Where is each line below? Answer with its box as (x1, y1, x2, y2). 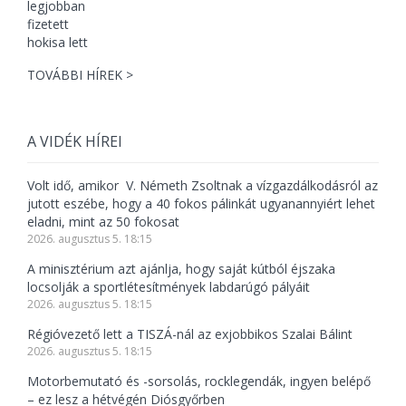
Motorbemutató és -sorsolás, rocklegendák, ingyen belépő (27, 372, 371, 391)
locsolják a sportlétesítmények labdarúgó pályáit (27, 278, 310, 296)
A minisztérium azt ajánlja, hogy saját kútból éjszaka (27, 260, 335, 278)
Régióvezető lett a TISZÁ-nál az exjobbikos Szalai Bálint (27, 325, 353, 343)
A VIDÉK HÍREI (27, 131, 122, 152)
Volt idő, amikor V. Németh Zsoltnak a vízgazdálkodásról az (27, 177, 378, 195)
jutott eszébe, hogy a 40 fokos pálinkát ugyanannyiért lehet (27, 195, 375, 213)
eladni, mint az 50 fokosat (27, 213, 179, 231)
